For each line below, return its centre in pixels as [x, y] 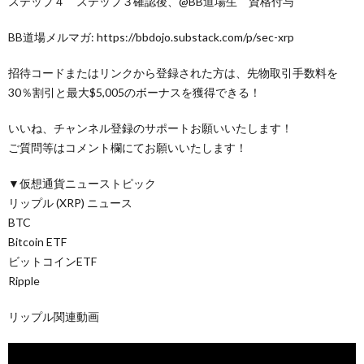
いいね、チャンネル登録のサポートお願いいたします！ [150, 128]
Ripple [24, 280]
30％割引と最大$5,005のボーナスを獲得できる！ [134, 92]
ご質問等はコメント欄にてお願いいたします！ [128, 147]
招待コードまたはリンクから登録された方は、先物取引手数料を [173, 72]
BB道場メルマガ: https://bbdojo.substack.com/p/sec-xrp [151, 37]
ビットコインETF [52, 261]
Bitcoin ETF [37, 241]
